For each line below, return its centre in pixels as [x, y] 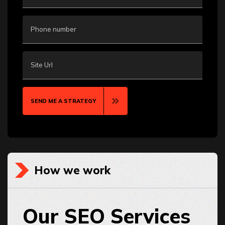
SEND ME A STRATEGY [63, 101]
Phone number [53, 29]
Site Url [42, 65]
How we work [72, 170]
